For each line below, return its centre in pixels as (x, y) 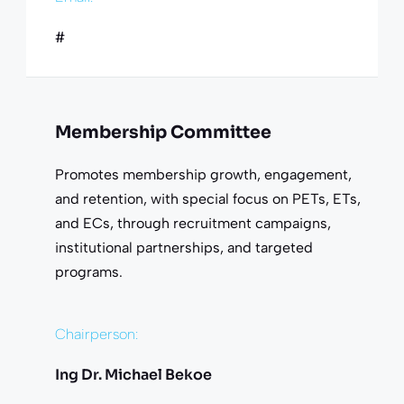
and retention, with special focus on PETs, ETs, (207, 198)
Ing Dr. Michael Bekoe (133, 374)
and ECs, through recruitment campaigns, (193, 223)
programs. (88, 271)
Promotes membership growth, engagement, (203, 174)
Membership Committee (163, 132)
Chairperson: (96, 334)
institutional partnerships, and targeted (184, 247)
